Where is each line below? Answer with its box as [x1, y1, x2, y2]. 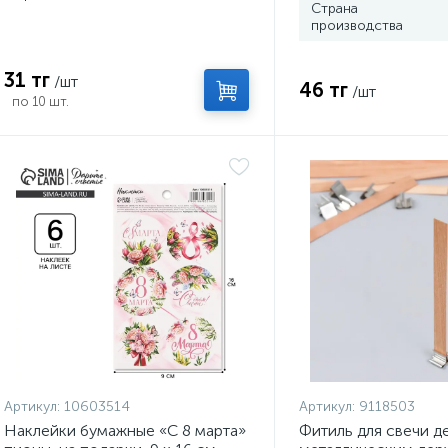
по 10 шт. [12, 94, 69, 109]
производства [310, 17, 403, 34]
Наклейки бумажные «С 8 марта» [4, 421, 246, 440]
